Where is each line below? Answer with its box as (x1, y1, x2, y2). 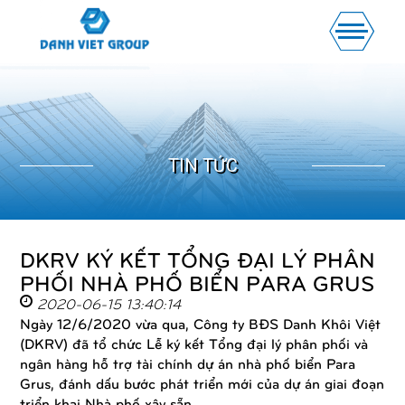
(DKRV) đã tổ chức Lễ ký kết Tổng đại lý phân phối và (20, 334, 369, 352)
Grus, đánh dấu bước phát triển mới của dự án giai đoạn (20, 373, 385, 391)
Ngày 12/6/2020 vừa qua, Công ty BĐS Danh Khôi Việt (20, 314, 381, 332)
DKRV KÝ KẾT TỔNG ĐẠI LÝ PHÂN (20, 244, 376, 272)
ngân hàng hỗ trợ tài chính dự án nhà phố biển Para (20, 353, 356, 372)
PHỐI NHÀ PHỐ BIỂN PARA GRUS (20, 268, 375, 296)
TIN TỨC (167, 154, 238, 176)
